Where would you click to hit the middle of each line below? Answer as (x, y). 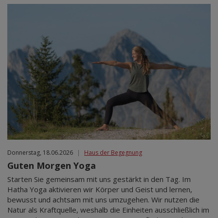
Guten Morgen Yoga (52, 165)
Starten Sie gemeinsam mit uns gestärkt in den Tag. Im (99, 179)
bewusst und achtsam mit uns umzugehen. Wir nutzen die (103, 199)
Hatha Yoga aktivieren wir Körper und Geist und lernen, (100, 189)
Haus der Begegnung (113, 152)
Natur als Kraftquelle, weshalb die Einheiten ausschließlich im (108, 209)
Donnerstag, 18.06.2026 (40, 152)
